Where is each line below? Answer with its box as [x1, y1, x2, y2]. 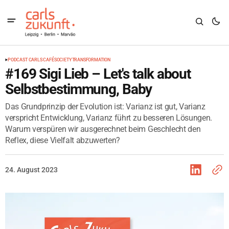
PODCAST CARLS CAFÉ [8, 57, 54, 62]
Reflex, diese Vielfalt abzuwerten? [5, 135, 121, 145]
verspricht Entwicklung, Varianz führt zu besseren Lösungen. [5, 113, 213, 123]
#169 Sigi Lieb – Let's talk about [5, 65, 191, 82]
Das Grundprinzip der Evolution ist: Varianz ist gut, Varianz [5, 102, 205, 111]
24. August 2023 [5, 166, 58, 174]
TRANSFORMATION [72, 57, 110, 62]
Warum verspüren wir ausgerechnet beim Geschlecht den [5, 124, 201, 134]
